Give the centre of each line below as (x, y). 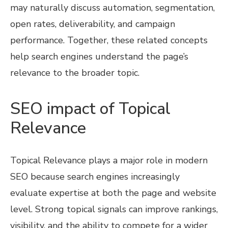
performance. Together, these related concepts (109, 40)
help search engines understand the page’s (99, 57)
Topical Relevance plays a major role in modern (109, 161)
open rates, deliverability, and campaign (93, 24)
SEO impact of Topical (90, 109)
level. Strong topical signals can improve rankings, (114, 209)
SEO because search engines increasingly (95, 177)
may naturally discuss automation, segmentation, (112, 8)
